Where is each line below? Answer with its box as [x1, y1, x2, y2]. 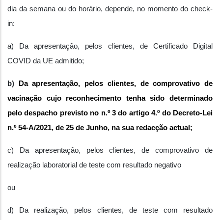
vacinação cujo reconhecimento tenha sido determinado [7, 94, 213, 102]
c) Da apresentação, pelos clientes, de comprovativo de [7, 146, 213, 154]
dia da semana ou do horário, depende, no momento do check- [7, 5, 213, 13]
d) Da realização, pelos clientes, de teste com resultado [7, 206, 213, 214]
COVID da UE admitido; [7, 57, 84, 65]
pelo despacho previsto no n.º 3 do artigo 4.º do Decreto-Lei [7, 109, 213, 117]
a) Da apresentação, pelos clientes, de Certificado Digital [7, 42, 213, 50]
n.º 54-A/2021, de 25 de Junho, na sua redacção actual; [7, 124, 192, 132]
